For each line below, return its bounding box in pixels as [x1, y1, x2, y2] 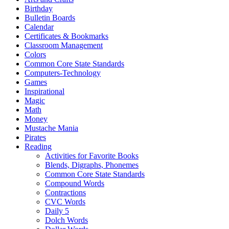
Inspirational [25, 87, 64, 96]
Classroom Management [25, 41, 103, 50]
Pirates [25, 133, 46, 142]
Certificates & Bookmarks [25, 32, 108, 41]
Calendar [25, 22, 54, 32]
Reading [25, 142, 52, 151]
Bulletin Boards [25, 13, 75, 22]
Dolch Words [45, 216, 88, 225]
